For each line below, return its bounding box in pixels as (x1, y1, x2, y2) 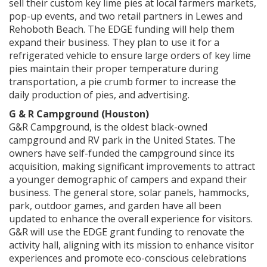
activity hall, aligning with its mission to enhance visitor (9, 238, 254, 252)
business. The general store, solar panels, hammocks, (9, 185, 249, 199)
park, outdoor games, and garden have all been (9, 198, 221, 212)
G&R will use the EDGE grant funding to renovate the (9, 225, 244, 238)
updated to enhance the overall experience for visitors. (9, 212, 253, 225)
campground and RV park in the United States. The (9, 133, 235, 147)
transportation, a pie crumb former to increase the (9, 74, 236, 88)
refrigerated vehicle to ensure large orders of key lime (9, 48, 251, 62)
